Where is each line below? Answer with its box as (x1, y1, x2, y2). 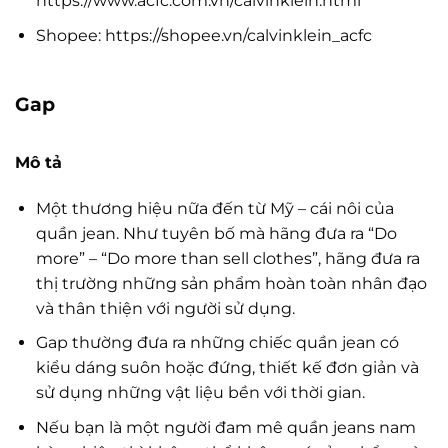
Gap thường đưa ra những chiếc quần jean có (35, 333, 399, 353)
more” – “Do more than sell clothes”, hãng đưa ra (35, 248, 420, 268)
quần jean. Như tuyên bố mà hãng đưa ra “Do (35, 223, 397, 243)
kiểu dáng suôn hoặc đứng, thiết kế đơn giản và (35, 358, 419, 378)
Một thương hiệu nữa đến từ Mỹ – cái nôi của (35, 198, 394, 218)
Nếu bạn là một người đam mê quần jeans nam (35, 417, 416, 437)
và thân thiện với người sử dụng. (35, 298, 295, 318)
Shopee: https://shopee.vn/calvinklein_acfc (35, 25, 372, 45)
